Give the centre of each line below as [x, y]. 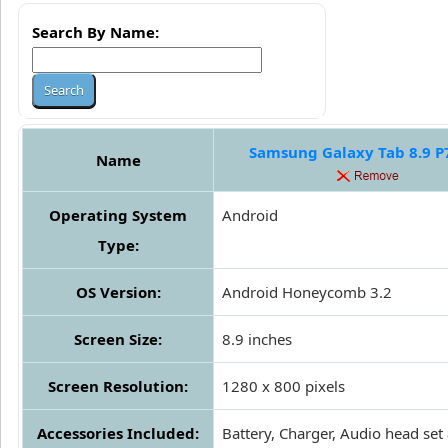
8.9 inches [257, 339]
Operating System [118, 215]
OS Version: [118, 292]
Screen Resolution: [118, 386]
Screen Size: [118, 339]
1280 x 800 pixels [283, 386]
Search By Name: [95, 32]
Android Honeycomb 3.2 [307, 292]
